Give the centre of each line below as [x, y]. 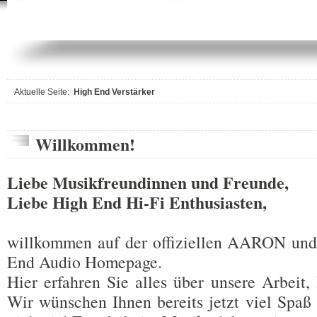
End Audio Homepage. [85, 262]
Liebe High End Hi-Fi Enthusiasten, [137, 202]
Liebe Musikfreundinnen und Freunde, [148, 182]
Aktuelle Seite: [42, 92]
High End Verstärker [114, 92]
